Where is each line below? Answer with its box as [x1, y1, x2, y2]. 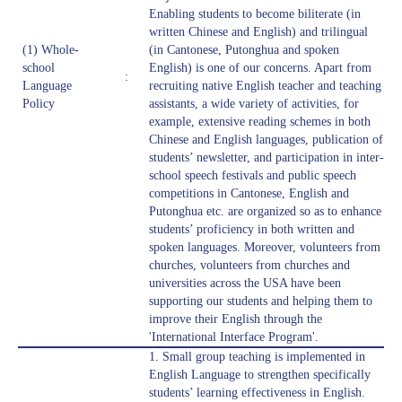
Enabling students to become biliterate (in [149, 7, 361, 22]
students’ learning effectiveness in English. [149, 386, 365, 400]
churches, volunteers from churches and [149, 258, 350, 273]
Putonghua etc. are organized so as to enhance [149, 205, 381, 219]
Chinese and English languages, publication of [149, 133, 383, 147]
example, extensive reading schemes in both [149, 115, 371, 129]
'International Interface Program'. [149, 330, 319, 345]
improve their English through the [149, 312, 322, 327]
